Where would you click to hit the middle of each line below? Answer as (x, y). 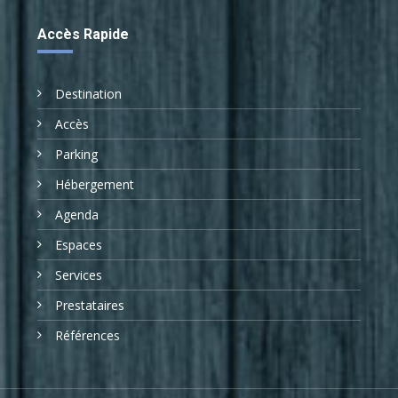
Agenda (77, 214)
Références (88, 335)
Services (79, 275)
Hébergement (95, 184)
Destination (88, 93)
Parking (76, 154)
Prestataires (90, 305)
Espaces (79, 244)
